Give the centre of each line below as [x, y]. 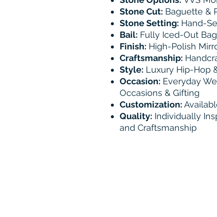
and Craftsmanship [158, 128]
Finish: [133, 46]
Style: [132, 70]
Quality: [136, 116]
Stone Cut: [141, 12]
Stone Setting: [149, 23]
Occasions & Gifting [160, 93]
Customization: [151, 105]
